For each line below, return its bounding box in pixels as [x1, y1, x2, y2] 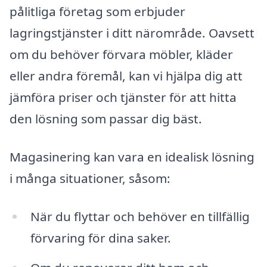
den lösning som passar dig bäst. [10, 110, 202, 128]
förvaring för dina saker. [30, 229, 171, 246]
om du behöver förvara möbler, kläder [10, 46, 233, 63]
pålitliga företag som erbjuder [10, 3, 185, 20]
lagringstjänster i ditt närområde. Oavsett [10, 24, 254, 42]
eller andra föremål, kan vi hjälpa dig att [10, 67, 243, 85]
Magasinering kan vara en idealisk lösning [10, 148, 254, 165]
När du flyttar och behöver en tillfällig [30, 207, 250, 225]
